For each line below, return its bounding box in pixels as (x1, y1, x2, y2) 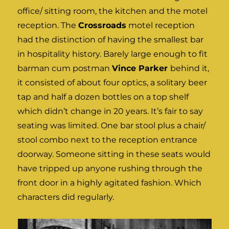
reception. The (17, 20, 79, 31)
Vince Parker (112, 63, 171, 74)
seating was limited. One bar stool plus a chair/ (17, 121, 206, 131)
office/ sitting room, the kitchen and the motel (17, 6, 208, 16)
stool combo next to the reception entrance (17, 135, 198, 145)
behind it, (170, 63, 210, 74)
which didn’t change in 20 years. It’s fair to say (17, 106, 203, 117)
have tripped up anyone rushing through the (17, 164, 203, 174)
